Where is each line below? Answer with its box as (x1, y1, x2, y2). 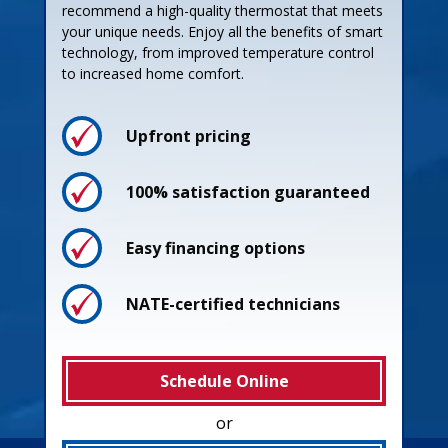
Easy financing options (126, 236, 305, 259)
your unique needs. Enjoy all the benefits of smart (62, 21, 383, 41)
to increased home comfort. (62, 63, 244, 83)
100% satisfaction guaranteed (126, 180, 370, 203)
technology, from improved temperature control (62, 42, 374, 62)
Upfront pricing (126, 124, 251, 147)
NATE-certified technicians (126, 292, 340, 315)
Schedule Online (159, 369, 289, 392)
